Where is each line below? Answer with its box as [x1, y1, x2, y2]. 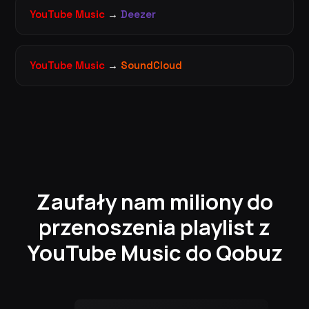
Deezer [121, 7, 156, 21]
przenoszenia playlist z [39, 212, 270, 241]
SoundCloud [121, 58, 182, 72]
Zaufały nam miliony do [36, 186, 273, 216]
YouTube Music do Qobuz [26, 237, 283, 267]
